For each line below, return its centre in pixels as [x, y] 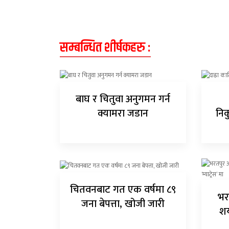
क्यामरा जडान [123, 114]
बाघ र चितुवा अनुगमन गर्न [123, 99]
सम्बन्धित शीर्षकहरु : [105, 48]
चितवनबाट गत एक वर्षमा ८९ [123, 190]
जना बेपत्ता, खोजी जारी [123, 204]
